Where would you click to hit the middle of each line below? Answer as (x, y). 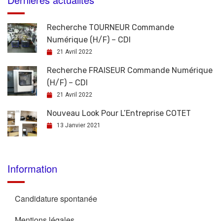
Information (32, 168)
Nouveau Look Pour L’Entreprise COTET (119, 113)
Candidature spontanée (56, 199)
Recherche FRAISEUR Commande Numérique (130, 70)
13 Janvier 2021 (79, 125)
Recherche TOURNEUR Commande (110, 27)
